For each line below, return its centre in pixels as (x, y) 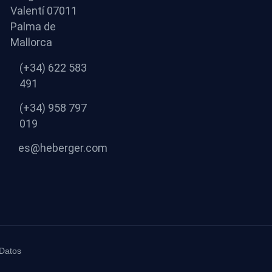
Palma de (33, 27)
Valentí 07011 (44, 11)
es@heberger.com (63, 148)
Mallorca (31, 42)
